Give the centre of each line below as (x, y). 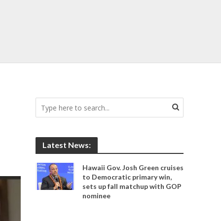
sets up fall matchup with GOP (132, 186)
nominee (97, 196)
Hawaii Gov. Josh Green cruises (133, 167)
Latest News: (67, 145)
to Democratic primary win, (127, 177)
